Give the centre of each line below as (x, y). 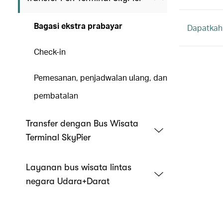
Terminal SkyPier (58, 137)
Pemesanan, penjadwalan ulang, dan (101, 77)
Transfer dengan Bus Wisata (82, 123)
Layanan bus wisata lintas (79, 167)
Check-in (50, 52)
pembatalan (56, 95)
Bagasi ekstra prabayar (78, 26)
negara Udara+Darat (68, 181)
